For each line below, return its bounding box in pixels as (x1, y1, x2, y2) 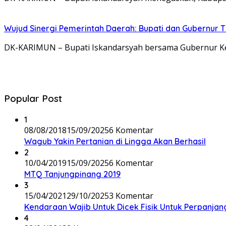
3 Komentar (109, 190, 153, 202)
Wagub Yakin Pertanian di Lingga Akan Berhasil (24, 136, 206, 147)
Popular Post (4, 92, 62, 105)
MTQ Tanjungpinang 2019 (24, 169, 121, 180)
